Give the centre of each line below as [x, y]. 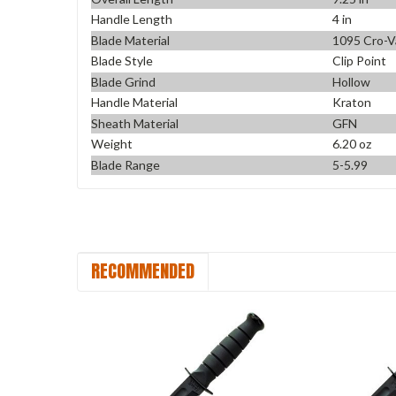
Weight [112, 144]
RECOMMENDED [143, 270]
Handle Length [132, 19]
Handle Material [134, 103]
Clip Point [360, 61]
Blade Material [130, 40]
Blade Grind [123, 81]
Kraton [352, 103]
